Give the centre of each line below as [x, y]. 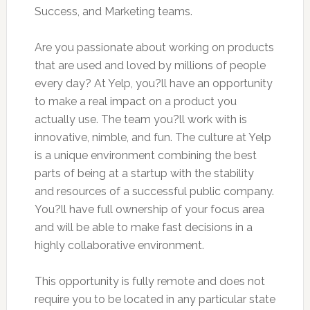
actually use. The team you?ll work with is [140, 119]
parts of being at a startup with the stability [144, 173]
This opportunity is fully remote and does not [149, 281]
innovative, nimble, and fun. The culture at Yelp [153, 137]
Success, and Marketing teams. [113, 11]
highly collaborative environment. [119, 245]
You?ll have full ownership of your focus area [149, 209]
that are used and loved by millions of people [150, 65]
